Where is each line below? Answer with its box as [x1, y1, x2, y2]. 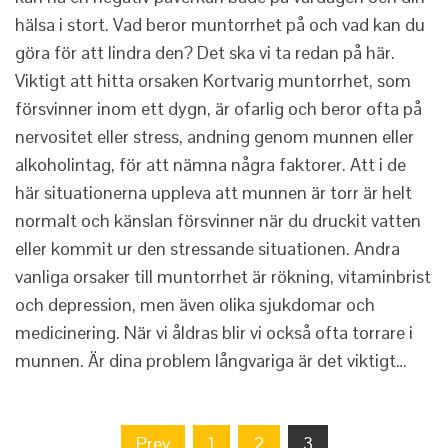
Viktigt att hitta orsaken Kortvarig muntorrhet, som [15, 69, 411, 93]
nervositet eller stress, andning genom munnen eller [15, 125, 414, 149]
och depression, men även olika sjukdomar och [15, 293, 375, 317]
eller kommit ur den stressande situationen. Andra [15, 237, 400, 261]
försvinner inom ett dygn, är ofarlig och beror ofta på [15, 97, 422, 121]
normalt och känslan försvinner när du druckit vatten [15, 209, 421, 233]
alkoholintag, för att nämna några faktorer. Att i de [15, 153, 406, 177]
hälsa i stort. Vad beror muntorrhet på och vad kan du [15, 13, 425, 37]
